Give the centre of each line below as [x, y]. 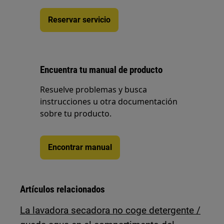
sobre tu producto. [76, 113]
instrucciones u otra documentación [109, 101]
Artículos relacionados [63, 189]
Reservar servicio [79, 20]
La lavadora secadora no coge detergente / [110, 210]
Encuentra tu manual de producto [101, 70]
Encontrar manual [80, 147]
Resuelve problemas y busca [94, 89]
